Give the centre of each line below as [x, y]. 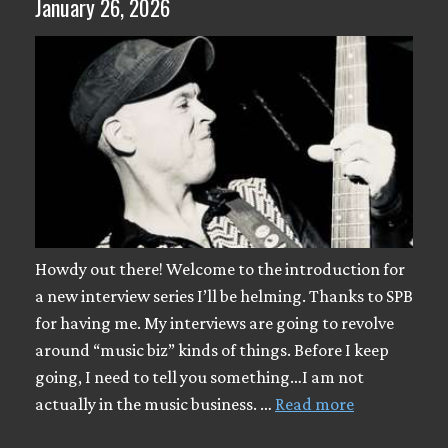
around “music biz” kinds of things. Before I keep [212, 350]
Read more [314, 404]
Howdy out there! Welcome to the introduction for [220, 269]
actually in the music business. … [155, 404]
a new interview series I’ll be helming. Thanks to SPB [224, 296]
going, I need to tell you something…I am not [199, 377]
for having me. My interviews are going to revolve [214, 323]
